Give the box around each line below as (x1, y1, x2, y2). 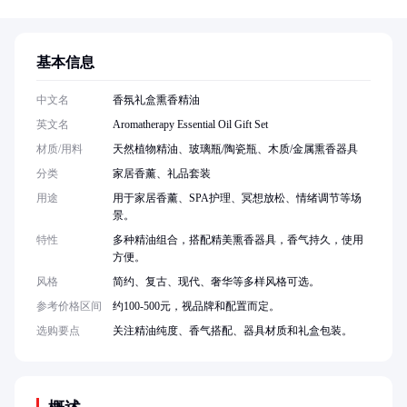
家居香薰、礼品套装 (113, 167, 211, 180)
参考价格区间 (36, 300, 102, 313)
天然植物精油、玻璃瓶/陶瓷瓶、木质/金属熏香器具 (113, 143, 358, 155)
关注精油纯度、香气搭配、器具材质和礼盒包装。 (113, 324, 352, 337)
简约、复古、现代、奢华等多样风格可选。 (113, 275, 320, 288)
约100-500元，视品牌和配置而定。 (113, 300, 280, 313)
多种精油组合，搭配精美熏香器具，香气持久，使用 (113, 233, 363, 246)
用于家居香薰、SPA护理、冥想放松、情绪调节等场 (113, 192, 362, 204)
